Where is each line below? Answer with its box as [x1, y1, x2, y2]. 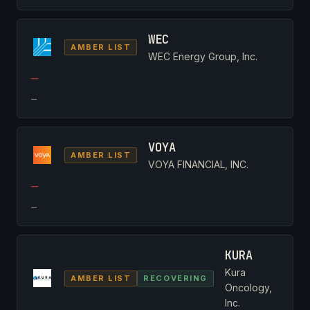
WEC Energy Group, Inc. [148, 50, 258, 62]
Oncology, [224, 281, 272, 293]
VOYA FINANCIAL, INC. [148, 158, 249, 170]
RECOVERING [143, 273, 208, 283]
